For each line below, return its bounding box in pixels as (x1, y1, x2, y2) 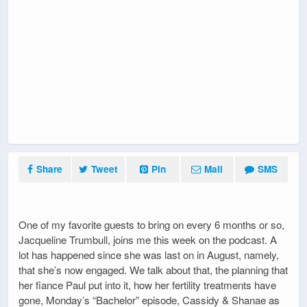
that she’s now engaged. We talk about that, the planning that (19, 262, 288, 278)
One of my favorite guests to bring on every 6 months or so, (19, 217, 284, 232)
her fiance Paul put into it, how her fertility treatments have (19, 278, 276, 293)
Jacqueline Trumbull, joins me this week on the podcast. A (19, 232, 277, 247)
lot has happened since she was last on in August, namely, (19, 247, 279, 262)
